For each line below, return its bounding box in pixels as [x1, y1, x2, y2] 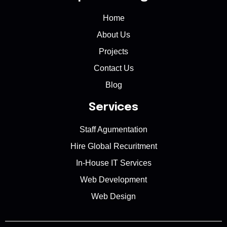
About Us [97, 30, 130, 39]
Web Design [91, 192, 136, 201]
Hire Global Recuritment [70, 141, 157, 150]
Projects [99, 47, 128, 56]
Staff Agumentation [80, 125, 147, 134]
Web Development [80, 175, 147, 184]
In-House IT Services [75, 158, 152, 167]
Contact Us [93, 63, 134, 72]
